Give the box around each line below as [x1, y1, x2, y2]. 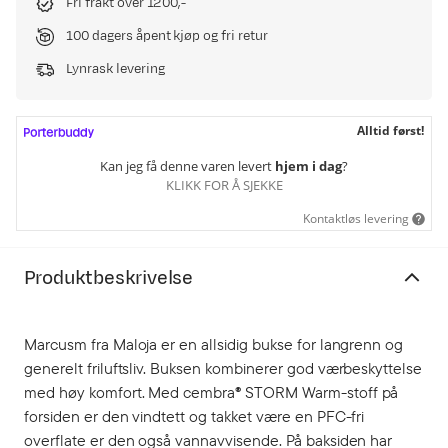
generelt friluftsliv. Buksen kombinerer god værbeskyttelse [24, 358, 423, 378]
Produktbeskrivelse [24, 265, 194, 291]
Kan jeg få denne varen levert [100, 156, 275, 175]
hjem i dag [275, 156, 342, 175]
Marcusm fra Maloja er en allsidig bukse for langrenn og [24, 334, 404, 354]
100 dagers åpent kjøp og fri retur [66, 27, 268, 45]
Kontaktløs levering [303, 210, 409, 227]
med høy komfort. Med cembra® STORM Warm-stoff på [24, 382, 399, 402]
